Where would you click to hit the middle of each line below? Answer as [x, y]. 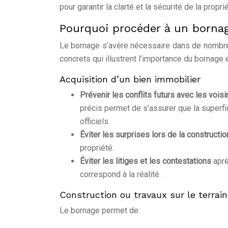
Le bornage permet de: [100, 211]
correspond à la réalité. [120, 175]
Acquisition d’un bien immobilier [130, 79]
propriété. [97, 148]
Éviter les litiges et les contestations [147, 161]
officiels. [95, 122]
